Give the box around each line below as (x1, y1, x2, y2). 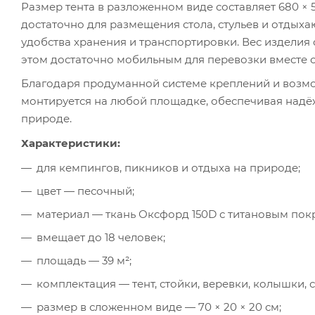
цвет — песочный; (37, 184, 134, 198)
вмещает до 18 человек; (37, 230, 165, 244)
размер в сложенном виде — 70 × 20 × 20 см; (37, 300, 281, 314)
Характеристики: (21, 136, 120, 150)
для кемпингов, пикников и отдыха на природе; (37, 160, 300, 174)
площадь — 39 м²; (37, 253, 131, 267)
